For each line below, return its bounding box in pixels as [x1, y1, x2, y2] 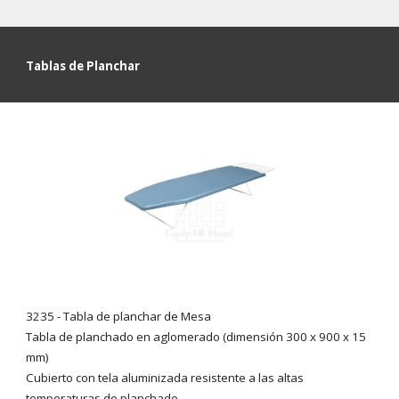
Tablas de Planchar [26, 58, 141, 74]
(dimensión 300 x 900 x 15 [223, 328, 367, 345]
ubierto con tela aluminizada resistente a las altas [34, 369, 305, 386]
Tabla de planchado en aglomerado [26, 328, 221, 345]
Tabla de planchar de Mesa [63, 307, 212, 324]
